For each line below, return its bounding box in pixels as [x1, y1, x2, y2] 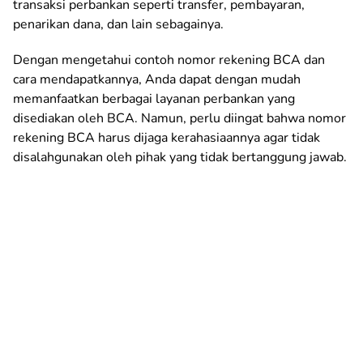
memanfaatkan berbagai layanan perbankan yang [13, 89, 295, 108]
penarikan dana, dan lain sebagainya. [13, 15, 224, 33]
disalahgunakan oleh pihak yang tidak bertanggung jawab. [13, 147, 347, 166]
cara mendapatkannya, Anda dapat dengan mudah [13, 70, 301, 88]
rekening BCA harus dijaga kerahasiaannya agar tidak [13, 128, 320, 147]
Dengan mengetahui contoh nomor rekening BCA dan [13, 50, 325, 69]
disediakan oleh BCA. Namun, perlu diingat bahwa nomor [13, 109, 346, 127]
